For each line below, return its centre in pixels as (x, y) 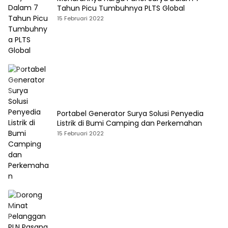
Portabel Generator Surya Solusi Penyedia (130, 114)
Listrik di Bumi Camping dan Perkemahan (130, 123)
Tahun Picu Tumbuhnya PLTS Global (121, 8)
